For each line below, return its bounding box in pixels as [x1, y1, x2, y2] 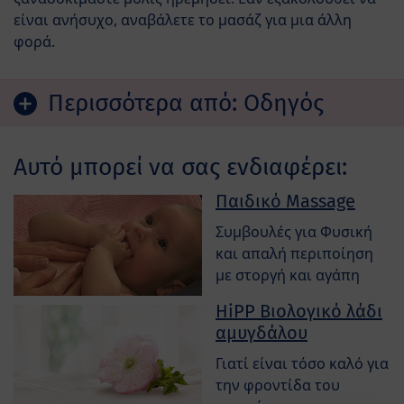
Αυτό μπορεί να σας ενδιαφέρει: [14, 152, 347, 182]
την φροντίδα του [216, 375, 340, 396]
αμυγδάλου [216, 322, 308, 344]
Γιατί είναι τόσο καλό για [216, 353, 389, 374]
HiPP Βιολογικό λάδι [216, 300, 382, 323]
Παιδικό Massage [216, 190, 355, 213]
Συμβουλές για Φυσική [216, 222, 372, 243]
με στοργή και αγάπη [216, 265, 360, 286]
